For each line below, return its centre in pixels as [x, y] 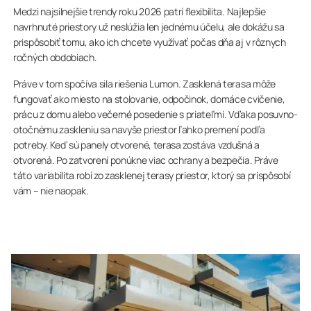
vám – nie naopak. [51, 190]
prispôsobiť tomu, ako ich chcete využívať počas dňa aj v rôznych [150, 42]
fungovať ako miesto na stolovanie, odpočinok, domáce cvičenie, [149, 99]
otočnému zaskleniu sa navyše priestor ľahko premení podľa [139, 129]
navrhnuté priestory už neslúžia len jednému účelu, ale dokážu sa [149, 26]
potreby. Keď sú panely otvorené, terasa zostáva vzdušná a [136, 144]
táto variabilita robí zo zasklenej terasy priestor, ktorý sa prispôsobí [152, 175]
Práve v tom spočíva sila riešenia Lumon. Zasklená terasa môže [144, 83]
